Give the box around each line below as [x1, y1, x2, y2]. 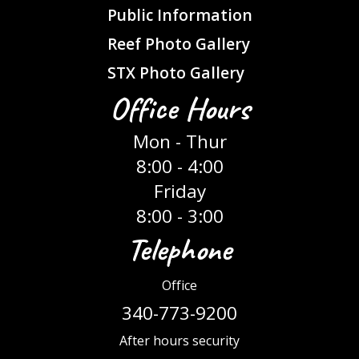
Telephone [127, 229, 232, 270]
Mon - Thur [132, 129, 227, 155]
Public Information [107, 4, 252, 26]
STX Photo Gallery [107, 62, 244, 84]
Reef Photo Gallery [107, 33, 250, 55]
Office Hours [109, 88, 250, 129]
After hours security [119, 332, 240, 350]
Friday [153, 179, 206, 204]
